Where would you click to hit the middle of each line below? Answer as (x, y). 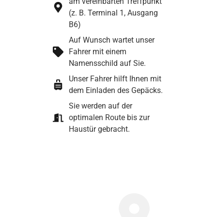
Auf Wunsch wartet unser (111, 40)
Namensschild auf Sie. (107, 63)
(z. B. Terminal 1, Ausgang (113, 13)
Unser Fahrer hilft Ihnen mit (115, 79)
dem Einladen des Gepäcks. (116, 91)
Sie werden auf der (100, 106)
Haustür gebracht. (99, 129)
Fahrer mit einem (97, 52)
